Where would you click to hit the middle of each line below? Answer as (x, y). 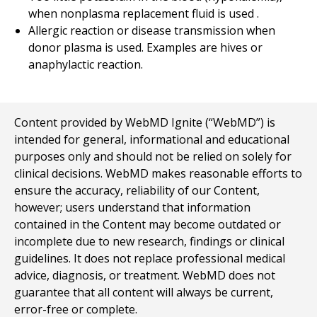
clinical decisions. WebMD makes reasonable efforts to (158, 173)
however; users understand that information (132, 207)
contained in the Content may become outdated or (148, 224)
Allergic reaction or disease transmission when (152, 30)
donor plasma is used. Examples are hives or (145, 47)
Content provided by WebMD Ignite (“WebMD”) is (145, 122)
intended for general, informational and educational (152, 139)
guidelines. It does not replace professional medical (150, 258)
